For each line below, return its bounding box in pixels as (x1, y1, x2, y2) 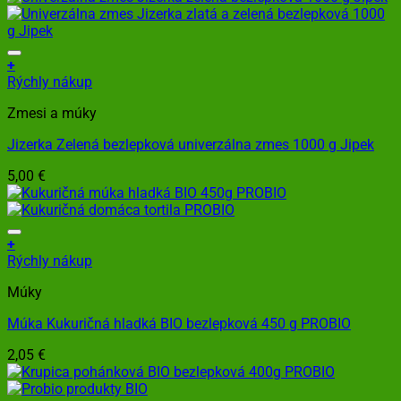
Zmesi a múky (7, 105, 97, 123)
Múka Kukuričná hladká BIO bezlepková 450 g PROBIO (7, 315, 351, 333)
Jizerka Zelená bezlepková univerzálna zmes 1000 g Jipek (7, 136, 374, 154)
